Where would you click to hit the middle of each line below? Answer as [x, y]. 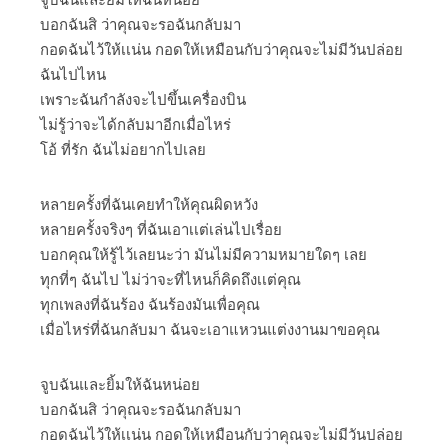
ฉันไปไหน [73, 74]
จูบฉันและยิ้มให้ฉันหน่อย [120, 384]
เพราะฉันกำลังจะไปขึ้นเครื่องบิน [143, 99]
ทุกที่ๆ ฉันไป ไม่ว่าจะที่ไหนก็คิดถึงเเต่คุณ [170, 279]
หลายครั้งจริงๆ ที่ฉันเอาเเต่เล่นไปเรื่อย [161, 229]
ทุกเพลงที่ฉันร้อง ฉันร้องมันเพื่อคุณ [150, 304]
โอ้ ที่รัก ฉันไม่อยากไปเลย [123, 149]
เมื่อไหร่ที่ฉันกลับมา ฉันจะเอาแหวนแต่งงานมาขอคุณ [210, 329]
